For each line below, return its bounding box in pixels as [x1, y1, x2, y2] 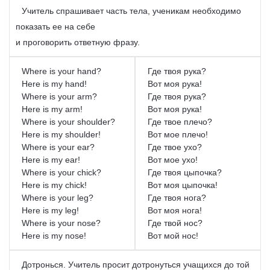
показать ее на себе [16, 21, 95, 31]
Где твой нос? [148, 218, 202, 228]
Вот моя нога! [148, 205, 202, 215]
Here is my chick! [22, 180, 89, 190]
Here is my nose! [22, 230, 89, 240]
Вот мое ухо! [148, 154, 198, 165]
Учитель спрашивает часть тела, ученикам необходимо [22, 5, 241, 16]
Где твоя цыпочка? [148, 167, 222, 177]
